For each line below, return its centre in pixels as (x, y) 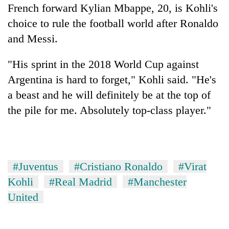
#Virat (192, 166)
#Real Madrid (81, 181)
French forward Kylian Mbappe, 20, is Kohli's (113, 8)
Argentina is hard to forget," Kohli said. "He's (112, 79)
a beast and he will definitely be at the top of (109, 95)
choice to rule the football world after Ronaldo (113, 23)
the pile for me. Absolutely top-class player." (109, 110)
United (23, 197)
